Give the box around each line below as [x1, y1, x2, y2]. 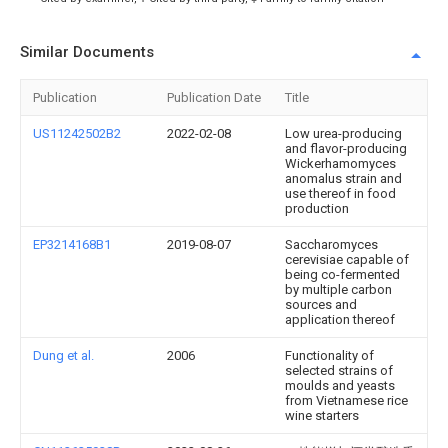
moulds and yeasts [285, 378, 395, 393]
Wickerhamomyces [285, 156, 396, 171]
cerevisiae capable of [285, 252, 409, 267]
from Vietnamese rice [285, 393, 408, 408]
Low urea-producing [285, 126, 402, 141]
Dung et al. [33, 348, 94, 363]
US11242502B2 [33, 126, 121, 141]
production [285, 201, 349, 216]
